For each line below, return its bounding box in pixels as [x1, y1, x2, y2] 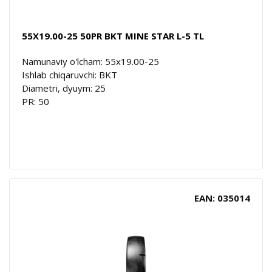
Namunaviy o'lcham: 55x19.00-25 [22, 55, 159, 67]
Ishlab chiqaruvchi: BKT [22, 68, 117, 81]
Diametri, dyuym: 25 [22, 81, 106, 94]
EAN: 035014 [194, 191, 250, 204]
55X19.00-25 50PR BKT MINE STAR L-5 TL [22, 29, 204, 42]
